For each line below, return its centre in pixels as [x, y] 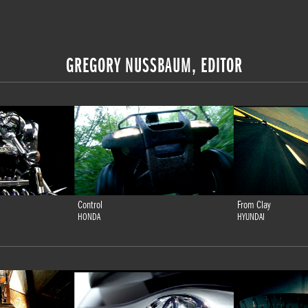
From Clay [254, 205]
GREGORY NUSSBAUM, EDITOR [154, 65]
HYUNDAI [251, 217]
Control [90, 205]
